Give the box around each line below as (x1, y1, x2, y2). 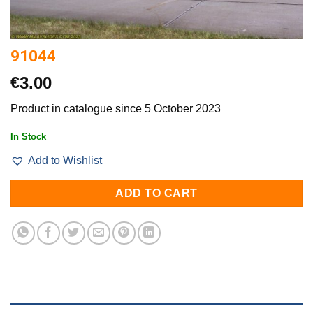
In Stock (10, 131, 46, 143)
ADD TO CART (115, 187, 198, 200)
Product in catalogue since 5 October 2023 (10, 102, 221, 115)
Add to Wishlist (28, 154, 102, 167)
